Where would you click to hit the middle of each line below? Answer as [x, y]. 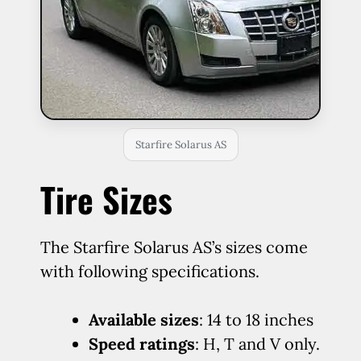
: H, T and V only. [257, 344]
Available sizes [144, 320]
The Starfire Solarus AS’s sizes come [174, 247]
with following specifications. [150, 271]
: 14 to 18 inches [256, 320]
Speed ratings [142, 344]
